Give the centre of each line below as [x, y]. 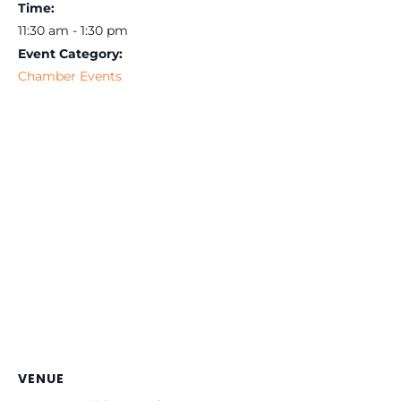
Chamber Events [70, 77]
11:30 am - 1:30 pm [73, 31]
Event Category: [70, 54]
